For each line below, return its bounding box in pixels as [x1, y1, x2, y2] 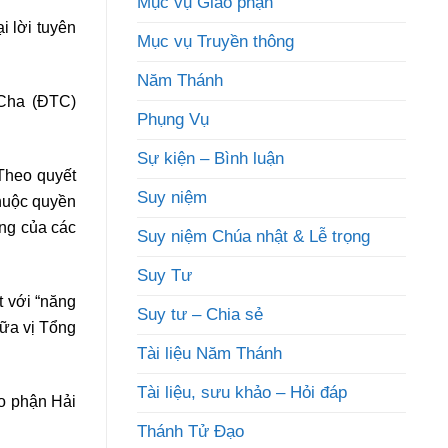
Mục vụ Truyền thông [137, 32, 294, 51]
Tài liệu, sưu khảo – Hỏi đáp [137, 383, 347, 402]
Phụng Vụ [137, 110, 209, 129]
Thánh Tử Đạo [137, 422, 244, 441]
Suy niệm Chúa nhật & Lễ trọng [137, 227, 370, 246]
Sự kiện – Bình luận [137, 149, 284, 168]
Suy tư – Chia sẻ [137, 305, 263, 324]
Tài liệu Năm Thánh [137, 344, 282, 363]
